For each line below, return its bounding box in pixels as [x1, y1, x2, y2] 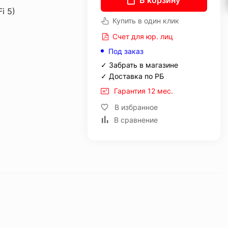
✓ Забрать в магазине [100, 61, 178, 69]
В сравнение [113, 116, 158, 124]
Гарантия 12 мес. [113, 87, 173, 95]
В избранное [114, 103, 158, 111]
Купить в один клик [112, 16, 179, 25]
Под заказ [108, 47, 144, 55]
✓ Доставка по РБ [100, 72, 164, 80]
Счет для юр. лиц [110, 32, 173, 41]
